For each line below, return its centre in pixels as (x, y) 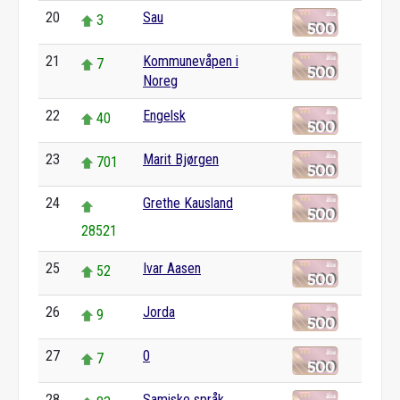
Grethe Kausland (188, 203)
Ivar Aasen (172, 268)
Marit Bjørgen (181, 159)
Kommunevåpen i (191, 61)
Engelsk (164, 116)
